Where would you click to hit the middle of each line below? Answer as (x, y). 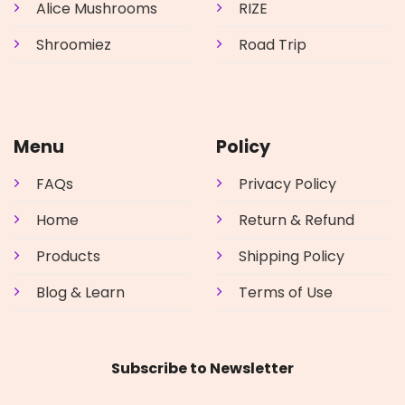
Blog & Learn (80, 293)
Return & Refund (297, 221)
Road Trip (273, 45)
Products (68, 257)
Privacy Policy (287, 184)
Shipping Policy (292, 257)
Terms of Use (286, 293)
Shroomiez (74, 45)
